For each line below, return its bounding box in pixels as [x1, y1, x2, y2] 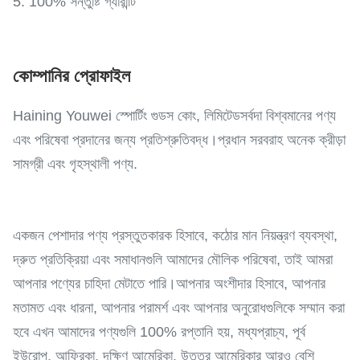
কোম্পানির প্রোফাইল [13, 66, 130, 86]
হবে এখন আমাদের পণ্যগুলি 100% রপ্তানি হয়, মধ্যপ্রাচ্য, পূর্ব [13, 324, 305, 340]
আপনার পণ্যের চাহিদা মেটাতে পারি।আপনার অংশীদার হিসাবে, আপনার [13, 276, 325, 292]
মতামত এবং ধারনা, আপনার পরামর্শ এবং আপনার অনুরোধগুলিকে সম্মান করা [13, 300, 345, 316]
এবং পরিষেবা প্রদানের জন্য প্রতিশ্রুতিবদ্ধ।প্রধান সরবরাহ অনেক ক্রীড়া [13, 132, 346, 148]
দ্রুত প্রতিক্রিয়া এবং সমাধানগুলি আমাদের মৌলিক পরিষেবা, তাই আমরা [13, 252, 333, 268]
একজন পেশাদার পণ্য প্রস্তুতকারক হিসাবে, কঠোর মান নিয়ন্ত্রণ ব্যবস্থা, [13, 227, 337, 243]
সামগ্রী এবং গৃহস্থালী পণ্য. [13, 156, 137, 172]
